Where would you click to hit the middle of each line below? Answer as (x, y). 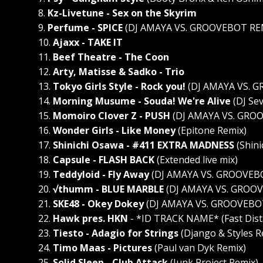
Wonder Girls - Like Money (114, 130)
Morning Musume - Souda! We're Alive (142, 101)
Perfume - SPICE (85, 28)
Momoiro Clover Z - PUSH (112, 116)
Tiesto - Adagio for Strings (116, 233)
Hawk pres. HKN (90, 218)
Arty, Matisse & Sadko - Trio (119, 72)
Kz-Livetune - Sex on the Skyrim (122, 13)
